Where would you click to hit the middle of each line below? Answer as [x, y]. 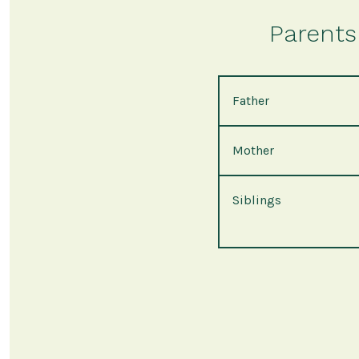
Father [251, 101]
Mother [253, 151]
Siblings [257, 200]
